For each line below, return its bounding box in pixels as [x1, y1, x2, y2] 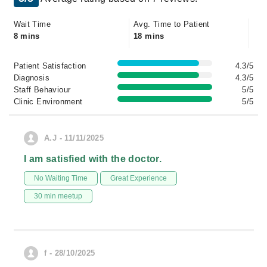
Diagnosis [13, 73, 50, 82]
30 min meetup [34, 192, 82, 200]
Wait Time [13, 20, 51, 29]
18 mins [133, 32, 164, 41]
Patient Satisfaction [13, 61, 86, 70]
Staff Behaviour [13, 85, 71, 94]
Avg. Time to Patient [133, 20, 210, 29]
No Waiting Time [34, 174, 88, 182]
